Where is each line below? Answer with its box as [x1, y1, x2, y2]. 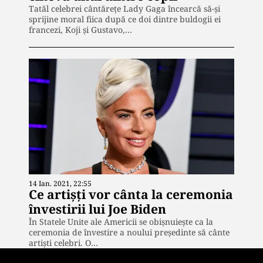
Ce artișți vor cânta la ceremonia [29, 186, 233, 203]
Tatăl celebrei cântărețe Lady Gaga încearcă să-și [29, 2, 220, 14]
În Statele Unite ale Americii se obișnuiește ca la [29, 215, 213, 227]
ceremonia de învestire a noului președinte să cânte [29, 226, 230, 238]
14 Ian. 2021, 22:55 [29, 178, 92, 188]
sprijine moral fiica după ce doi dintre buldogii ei [29, 13, 221, 25]
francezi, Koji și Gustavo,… [29, 23, 132, 35]
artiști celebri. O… [29, 237, 98, 248]
